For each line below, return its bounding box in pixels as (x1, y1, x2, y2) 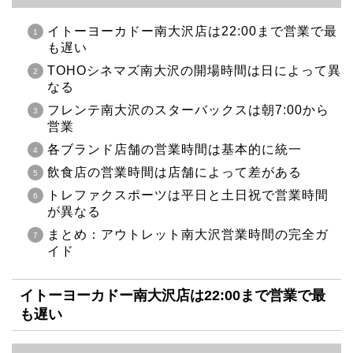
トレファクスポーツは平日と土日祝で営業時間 (47, 188, 329, 202)
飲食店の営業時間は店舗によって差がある (47, 165, 302, 179)
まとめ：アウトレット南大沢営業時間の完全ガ (47, 227, 329, 241)
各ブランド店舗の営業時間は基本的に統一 (47, 142, 302, 156)
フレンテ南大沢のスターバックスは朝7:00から (47, 102, 329, 117)
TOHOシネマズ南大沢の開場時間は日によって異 (47, 63, 341, 77)
